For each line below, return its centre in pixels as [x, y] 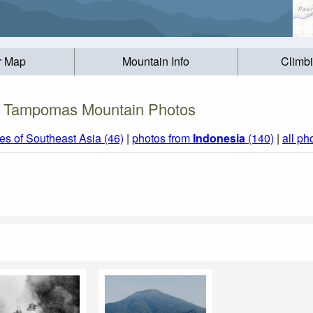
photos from [162, 138]
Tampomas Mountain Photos [99, 108]
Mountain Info [156, 61]
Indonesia [219, 138]
